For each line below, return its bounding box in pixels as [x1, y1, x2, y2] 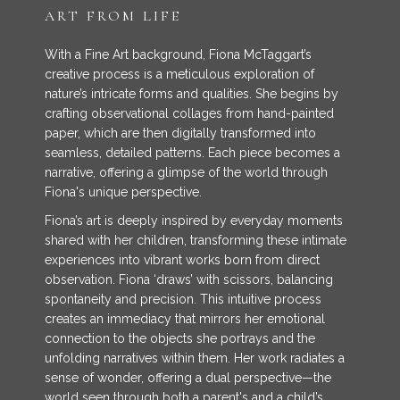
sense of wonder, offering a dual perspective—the [45, 371, 331, 385]
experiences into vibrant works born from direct [45, 253, 320, 267]
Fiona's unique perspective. [45, 185, 202, 199]
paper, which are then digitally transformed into [45, 126, 316, 140]
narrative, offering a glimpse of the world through [45, 165, 328, 179]
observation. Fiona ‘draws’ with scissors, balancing [45, 272, 333, 287]
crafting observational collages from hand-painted [45, 106, 334, 121]
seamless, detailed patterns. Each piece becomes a [45, 146, 340, 160]
